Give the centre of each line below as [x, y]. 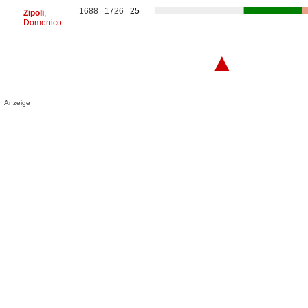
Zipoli [33, 13]
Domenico [42, 22]
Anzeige [18, 102]
